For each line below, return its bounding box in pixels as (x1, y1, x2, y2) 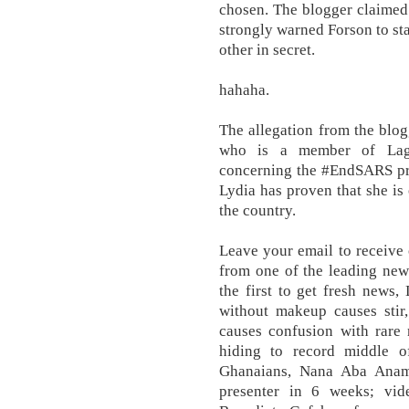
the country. (219, 201, 296, 219)
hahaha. (219, 80, 269, 99)
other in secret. (219, 40, 315, 58)
